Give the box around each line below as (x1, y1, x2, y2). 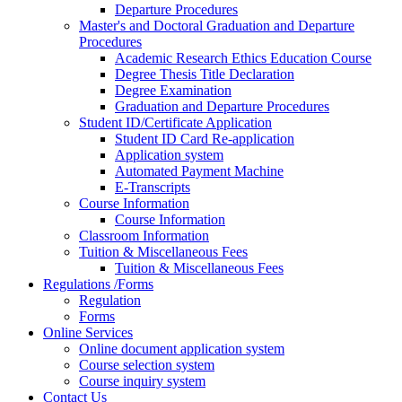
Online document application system (79, 341, 284, 357)
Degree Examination (115, 83, 232, 99)
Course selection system (79, 357, 214, 373)
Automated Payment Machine (115, 163, 284, 179)
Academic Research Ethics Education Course (115, 50, 371, 66)
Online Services (43, 325, 133, 341)
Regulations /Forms (43, 276, 153, 293)
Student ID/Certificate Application (79, 115, 272, 131)
